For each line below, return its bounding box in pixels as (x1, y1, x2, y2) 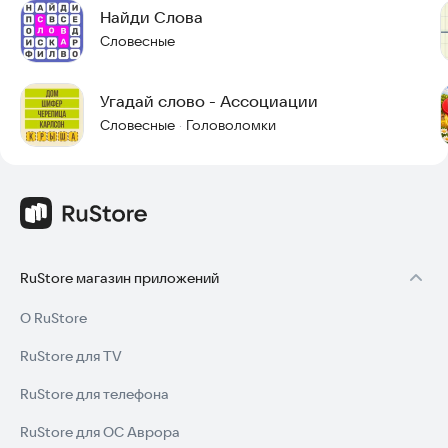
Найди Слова (100, 7, 203, 27)
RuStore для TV (20, 347, 122, 365)
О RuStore (20, 309, 87, 327)
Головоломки (186, 116, 276, 134)
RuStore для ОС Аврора (20, 423, 180, 441)
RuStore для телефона (20, 385, 169, 403)
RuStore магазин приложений (20, 269, 219, 287)
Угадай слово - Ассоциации (100, 91, 318, 111)
